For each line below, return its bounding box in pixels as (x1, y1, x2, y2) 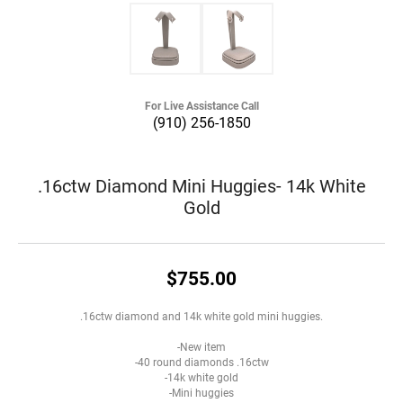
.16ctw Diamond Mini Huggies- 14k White (37, 173, 366, 197)
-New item (177, 339, 226, 354)
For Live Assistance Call (144, 98, 259, 112)
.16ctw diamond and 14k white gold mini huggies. (80, 309, 323, 323)
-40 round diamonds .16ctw (134, 354, 269, 369)
